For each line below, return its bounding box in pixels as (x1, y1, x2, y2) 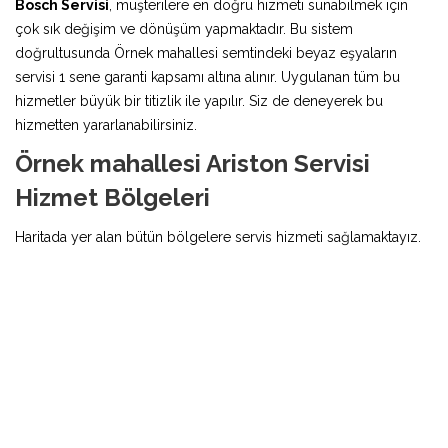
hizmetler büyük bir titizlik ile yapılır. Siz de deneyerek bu (15, 92, 383, 109)
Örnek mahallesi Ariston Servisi (15, 148, 370, 178)
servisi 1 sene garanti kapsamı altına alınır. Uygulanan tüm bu (15, 68, 400, 85)
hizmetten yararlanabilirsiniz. (15, 116, 197, 133)
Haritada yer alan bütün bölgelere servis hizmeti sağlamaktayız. (15, 228, 421, 245)
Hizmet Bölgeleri (15, 182, 210, 212)
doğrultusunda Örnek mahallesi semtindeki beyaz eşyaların (15, 44, 397, 61)
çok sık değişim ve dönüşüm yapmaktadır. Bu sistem (15, 20, 353, 37)
